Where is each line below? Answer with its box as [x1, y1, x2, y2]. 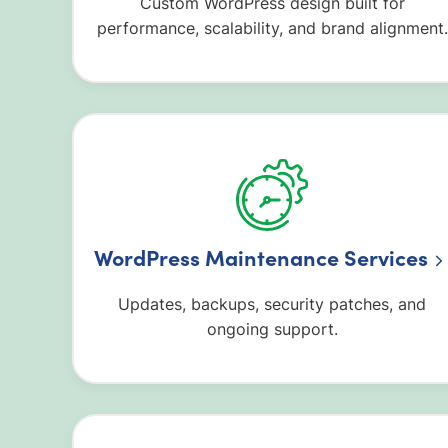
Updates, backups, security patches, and [118, 293, 426, 314]
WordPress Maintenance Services [94, 242, 429, 273]
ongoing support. [206, 318, 338, 339]
